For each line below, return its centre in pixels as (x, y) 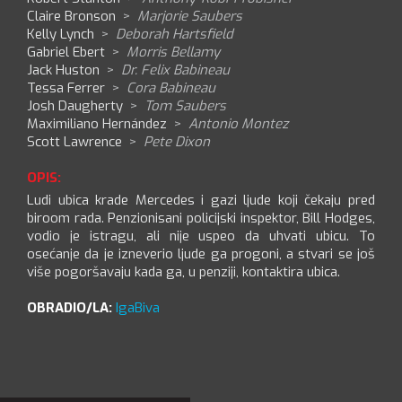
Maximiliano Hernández (97, 123)
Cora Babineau (171, 87)
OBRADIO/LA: (70, 307)
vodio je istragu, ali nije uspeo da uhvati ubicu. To (201, 236)
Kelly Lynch (61, 34)
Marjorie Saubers (190, 16)
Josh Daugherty (75, 105)
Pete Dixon (177, 141)
